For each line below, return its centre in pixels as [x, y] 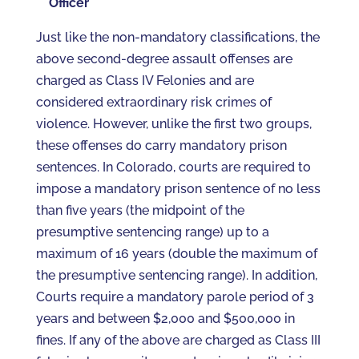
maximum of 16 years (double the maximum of [176, 254]
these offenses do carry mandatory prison [161, 145]
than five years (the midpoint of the [140, 210]
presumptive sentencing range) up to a [152, 232]
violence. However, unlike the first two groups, [173, 124]
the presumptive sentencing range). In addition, [176, 275]
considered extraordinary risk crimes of [153, 102]
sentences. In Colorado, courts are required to [173, 167]
